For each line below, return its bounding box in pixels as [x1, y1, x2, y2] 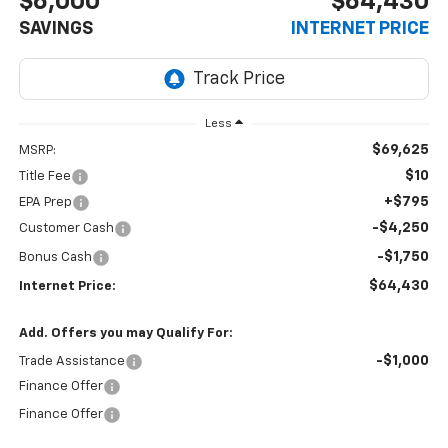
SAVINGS [18, 19, 93, 38]
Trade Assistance [18, 355, 125, 369]
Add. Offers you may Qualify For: [18, 327, 233, 341]
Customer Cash [18, 222, 114, 236]
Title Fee [18, 170, 71, 184]
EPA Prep [18, 196, 72, 210]
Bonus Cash [18, 251, 92, 265]
